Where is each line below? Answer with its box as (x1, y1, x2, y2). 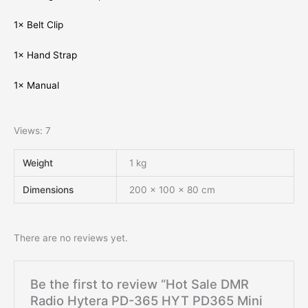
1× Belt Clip (14, 19, 63, 31)
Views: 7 (14, 124, 51, 136)
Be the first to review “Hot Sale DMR (30, 276, 249, 292)
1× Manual (14, 80, 59, 91)
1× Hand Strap (14, 49, 77, 61)
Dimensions (23, 184, 74, 196)
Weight (23, 157, 54, 169)
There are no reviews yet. (14, 232, 128, 243)
